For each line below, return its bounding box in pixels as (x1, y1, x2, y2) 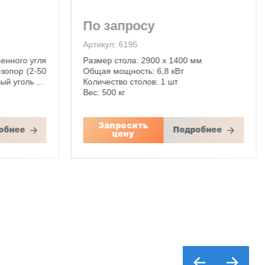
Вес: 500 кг (83, 88, 125, 97)
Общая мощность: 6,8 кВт (83, 66, 184, 76)
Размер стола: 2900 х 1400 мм (83, 56, 202, 65)
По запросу (83, 18, 155, 33)
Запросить (98, 122, 148, 130)
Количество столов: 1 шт (83, 77, 178, 86)
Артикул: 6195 (83, 40, 138, 49)
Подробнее (173, 127, 222, 134)
